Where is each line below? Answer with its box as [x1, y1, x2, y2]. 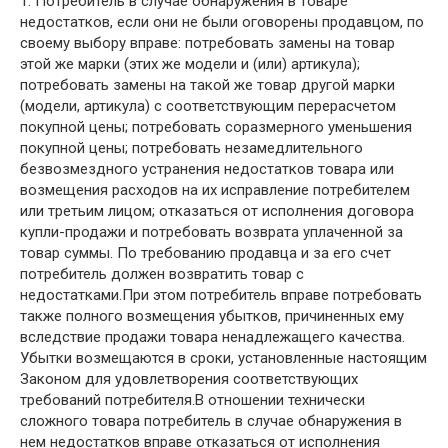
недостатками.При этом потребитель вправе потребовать [20, 286, 422, 304]
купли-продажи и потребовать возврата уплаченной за [20, 223, 403, 241]
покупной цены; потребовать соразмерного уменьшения [20, 118, 412, 136]
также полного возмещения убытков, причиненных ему [20, 307, 404, 325]
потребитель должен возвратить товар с [20, 265, 304, 283]
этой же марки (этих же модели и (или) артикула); [20, 55, 360, 73]
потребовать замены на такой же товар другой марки [20, 76, 395, 94]
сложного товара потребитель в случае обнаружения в [20, 412, 402, 430]
